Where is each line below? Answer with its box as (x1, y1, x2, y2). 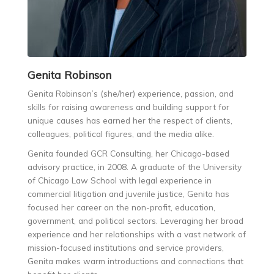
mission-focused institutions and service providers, (28, 242, 224, 253)
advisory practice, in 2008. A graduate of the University (28, 161, 242, 172)
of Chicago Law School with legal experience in (28, 174, 212, 185)
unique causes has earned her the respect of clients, (28, 114, 232, 125)
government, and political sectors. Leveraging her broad (28, 215, 243, 226)
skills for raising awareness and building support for (28, 101, 229, 112)
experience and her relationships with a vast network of (28, 228, 246, 239)
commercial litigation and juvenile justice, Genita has (28, 188, 229, 199)
